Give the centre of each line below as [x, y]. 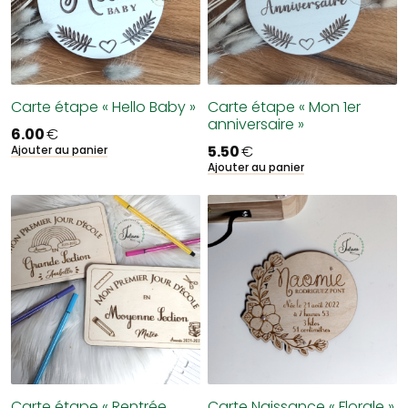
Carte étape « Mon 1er [284, 107]
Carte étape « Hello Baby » [103, 107]
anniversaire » [256, 124]
